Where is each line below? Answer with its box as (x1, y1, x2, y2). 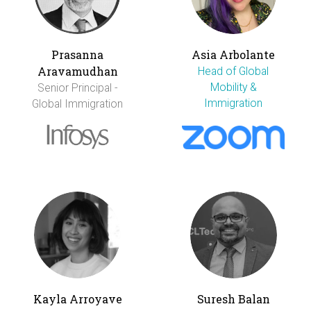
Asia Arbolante (192, 47, 276, 62)
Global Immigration (32, 96, 124, 110)
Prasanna (51, 47, 104, 62)
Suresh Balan (196, 291, 270, 306)
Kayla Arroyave (33, 291, 122, 306)
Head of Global (198, 64, 269, 78)
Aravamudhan (37, 63, 118, 78)
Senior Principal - (37, 81, 118, 94)
